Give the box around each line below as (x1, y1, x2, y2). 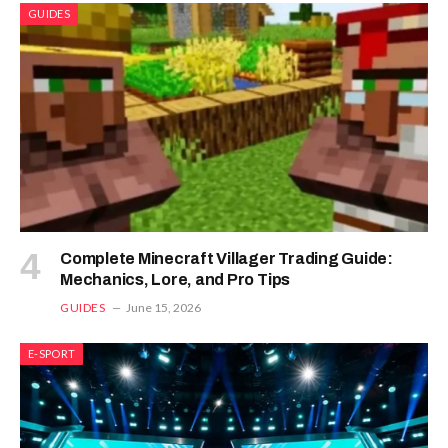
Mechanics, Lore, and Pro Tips (60, 271, 291, 289)
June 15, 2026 (125, 300, 201, 316)
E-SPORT (28, 347, 76, 361)
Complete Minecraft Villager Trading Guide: (60, 250, 393, 268)
